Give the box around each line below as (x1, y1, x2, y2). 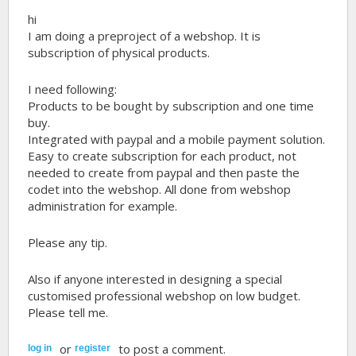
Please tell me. (28, 304, 109, 320)
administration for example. (28, 198, 178, 214)
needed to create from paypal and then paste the (28, 164, 300, 180)
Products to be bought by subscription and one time (28, 98, 315, 114)
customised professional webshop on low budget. (28, 288, 301, 304)
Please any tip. (28, 234, 108, 250)
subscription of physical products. (28, 44, 211, 60)
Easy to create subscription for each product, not (28, 148, 297, 164)
